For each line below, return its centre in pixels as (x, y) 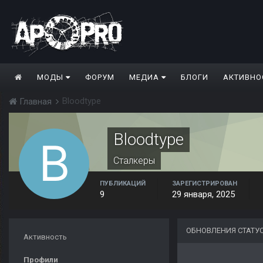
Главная (36, 102)
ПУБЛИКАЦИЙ (123, 184)
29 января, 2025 (203, 195)
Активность (45, 237)
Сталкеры (134, 161)
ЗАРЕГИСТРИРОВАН (205, 184)
